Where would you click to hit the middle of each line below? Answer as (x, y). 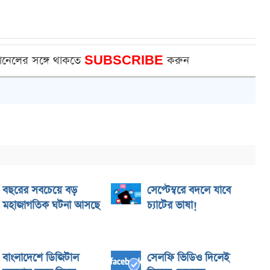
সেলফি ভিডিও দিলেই (188, 258)
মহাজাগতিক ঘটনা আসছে (51, 206)
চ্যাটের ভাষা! (174, 206)
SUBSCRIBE (126, 61)
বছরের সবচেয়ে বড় (40, 190)
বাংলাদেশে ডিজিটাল (41, 258)
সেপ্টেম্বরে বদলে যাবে (189, 190)
